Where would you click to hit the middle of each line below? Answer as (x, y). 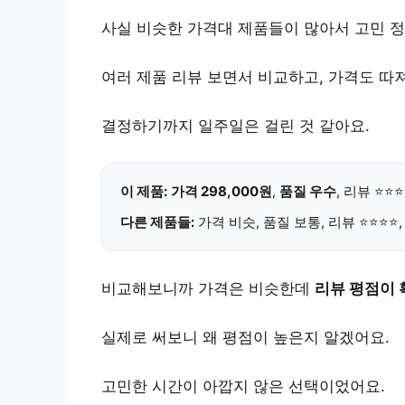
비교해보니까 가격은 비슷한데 (208, 288)
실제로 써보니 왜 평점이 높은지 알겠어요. (245, 337)
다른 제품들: (157, 221)
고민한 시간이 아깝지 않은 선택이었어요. (243, 386)
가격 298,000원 (221, 191)
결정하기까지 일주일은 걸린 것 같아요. (235, 125)
